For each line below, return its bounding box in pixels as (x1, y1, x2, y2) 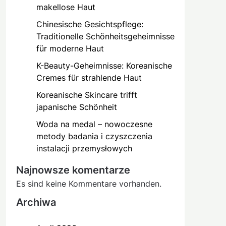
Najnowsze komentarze (16, 163, 130, 176)
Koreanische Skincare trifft (36, 89, 137, 100)
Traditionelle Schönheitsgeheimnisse (36, 31, 175, 41)
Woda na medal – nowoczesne (36, 119, 152, 129)
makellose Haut (36, 2, 95, 12)
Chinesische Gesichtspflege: (36, 19, 143, 29)
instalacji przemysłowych (36, 143, 132, 153)
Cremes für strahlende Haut (36, 72, 142, 83)
